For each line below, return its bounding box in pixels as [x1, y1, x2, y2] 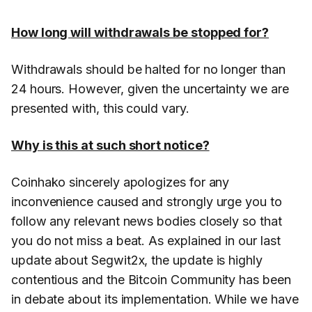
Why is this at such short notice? [11, 138, 210, 153]
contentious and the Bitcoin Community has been [11, 272, 291, 288]
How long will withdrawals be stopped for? [11, 25, 270, 40]
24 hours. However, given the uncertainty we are [11, 81, 289, 97]
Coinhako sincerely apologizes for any [11, 175, 230, 190]
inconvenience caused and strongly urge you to [11, 194, 282, 210]
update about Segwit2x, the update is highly [11, 253, 263, 268]
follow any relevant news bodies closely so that [11, 214, 282, 229]
